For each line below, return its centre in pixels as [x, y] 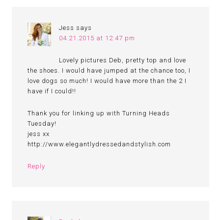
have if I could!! [52, 91]
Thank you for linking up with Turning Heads [99, 113]
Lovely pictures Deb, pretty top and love [123, 60]
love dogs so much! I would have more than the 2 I [107, 81]
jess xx [39, 134]
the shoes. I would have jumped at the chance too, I [109, 70]
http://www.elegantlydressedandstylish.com [99, 144]
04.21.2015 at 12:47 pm [97, 38]
